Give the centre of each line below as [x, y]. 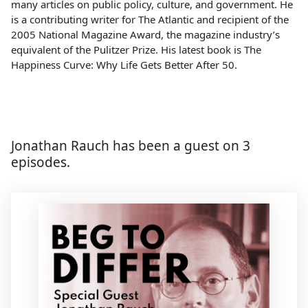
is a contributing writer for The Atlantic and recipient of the [150, 20]
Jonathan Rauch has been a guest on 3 [131, 146]
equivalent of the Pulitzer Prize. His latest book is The [136, 50]
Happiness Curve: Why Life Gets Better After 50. [124, 65]
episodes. [41, 163]
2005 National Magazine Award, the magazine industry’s [145, 35]
